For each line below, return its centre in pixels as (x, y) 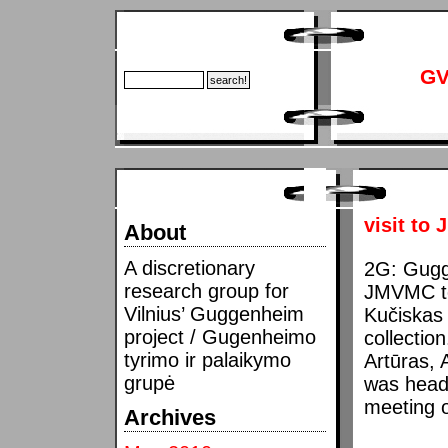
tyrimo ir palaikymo (207, 359)
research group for (206, 290)
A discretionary (189, 267)
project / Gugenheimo (220, 336)
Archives (170, 418)
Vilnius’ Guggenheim (214, 313)
